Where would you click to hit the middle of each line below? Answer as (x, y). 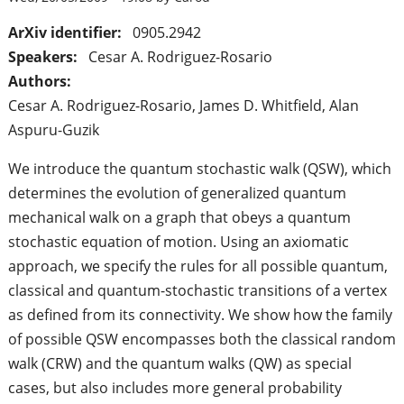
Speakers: (44, 57)
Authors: (41, 82)
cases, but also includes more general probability (174, 388)
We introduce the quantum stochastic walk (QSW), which (199, 169)
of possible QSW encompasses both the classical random (202, 340)
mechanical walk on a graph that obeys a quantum (179, 218)
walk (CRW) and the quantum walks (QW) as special (179, 364)
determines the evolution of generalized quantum (177, 193)
